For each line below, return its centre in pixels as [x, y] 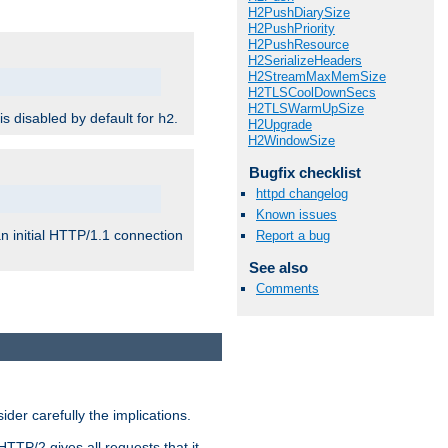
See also [278, 268]
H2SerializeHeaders [305, 60]
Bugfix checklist [304, 172]
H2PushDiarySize [299, 12]
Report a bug [293, 236]
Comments [287, 289]
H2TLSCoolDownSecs [312, 92]
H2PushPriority [291, 28]
